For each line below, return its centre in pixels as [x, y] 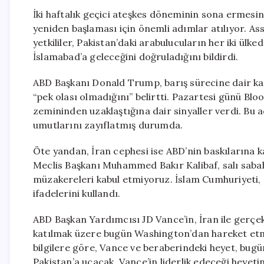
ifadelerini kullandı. [77, 193]
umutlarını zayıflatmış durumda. [108, 125]
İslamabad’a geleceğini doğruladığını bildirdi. [136, 57]
